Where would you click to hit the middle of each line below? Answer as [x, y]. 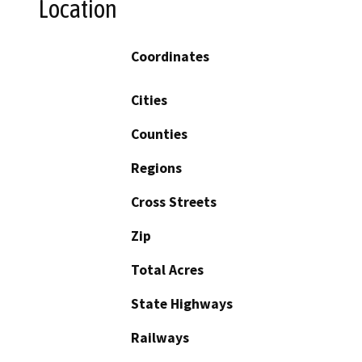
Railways [160, 337]
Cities [149, 100]
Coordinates [170, 56]
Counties [159, 134]
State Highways [182, 303]
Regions [156, 168]
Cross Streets [174, 202]
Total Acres [167, 269]
